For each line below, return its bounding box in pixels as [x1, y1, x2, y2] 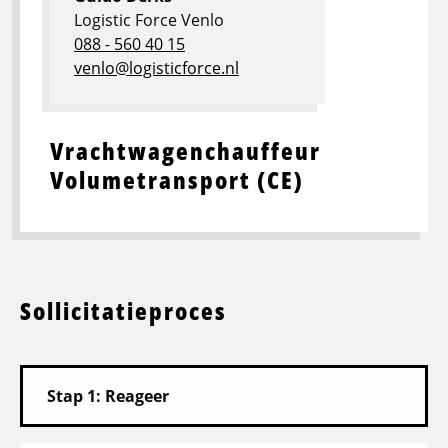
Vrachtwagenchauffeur [50, 134, 321, 168]
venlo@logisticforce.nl [74, 57, 239, 80]
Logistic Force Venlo [74, 9, 224, 32]
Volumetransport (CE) [50, 163, 304, 197]
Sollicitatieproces [20, 294, 227, 328]
